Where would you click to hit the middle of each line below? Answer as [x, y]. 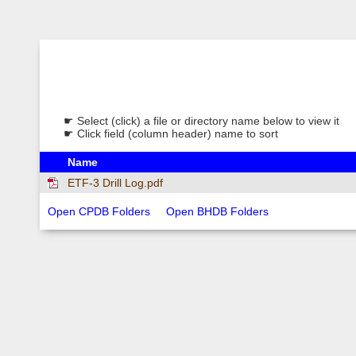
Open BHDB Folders [217, 211]
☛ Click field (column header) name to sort [163, 133]
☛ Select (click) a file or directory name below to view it [193, 121]
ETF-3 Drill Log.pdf [115, 183]
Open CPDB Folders [99, 211]
